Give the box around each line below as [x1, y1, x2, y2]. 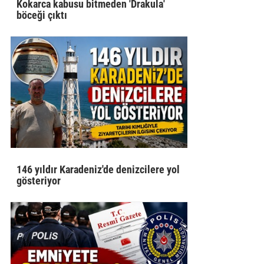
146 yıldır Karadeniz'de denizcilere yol [16, 163, 180, 176]
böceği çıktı [16, 8, 68, 21]
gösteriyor [16, 174, 61, 187]
